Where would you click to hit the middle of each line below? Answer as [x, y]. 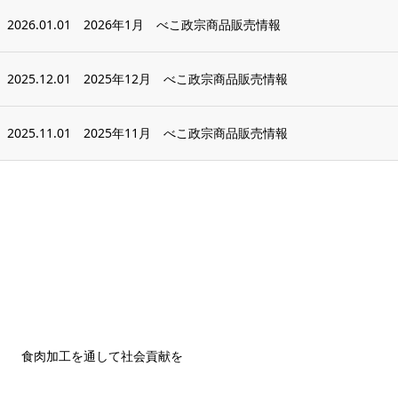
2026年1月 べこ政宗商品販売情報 [182, 24]
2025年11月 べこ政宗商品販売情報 [186, 133]
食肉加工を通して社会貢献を [102, 356]
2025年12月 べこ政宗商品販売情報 [186, 79]
